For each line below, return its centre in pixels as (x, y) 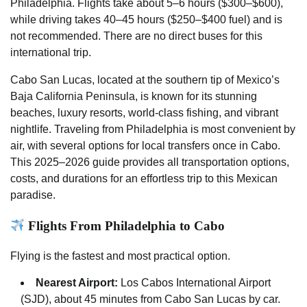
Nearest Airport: (77, 283)
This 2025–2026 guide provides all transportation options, (150, 162)
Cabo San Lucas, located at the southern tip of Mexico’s (145, 79)
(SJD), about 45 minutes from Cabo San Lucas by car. (150, 299)
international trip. (51, 52)
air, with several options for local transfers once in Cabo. (145, 145)
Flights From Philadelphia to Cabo (125, 225)
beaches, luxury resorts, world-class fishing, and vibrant (144, 112)
